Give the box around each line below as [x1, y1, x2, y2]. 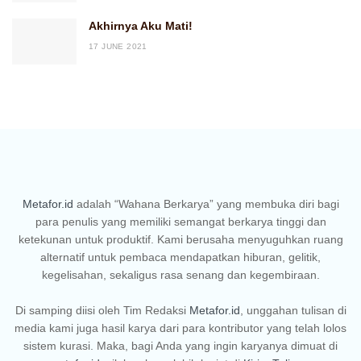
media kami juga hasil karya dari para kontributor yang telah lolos [15, 322, 346, 335]
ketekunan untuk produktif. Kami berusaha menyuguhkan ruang [18, 233, 343, 247]
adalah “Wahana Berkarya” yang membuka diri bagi [73, 197, 339, 211]
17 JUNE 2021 [89, 42, 147, 52]
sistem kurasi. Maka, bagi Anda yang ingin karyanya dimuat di [23, 339, 338, 353]
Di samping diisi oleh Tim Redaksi [15, 304, 189, 317]
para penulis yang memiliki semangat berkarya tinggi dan [35, 215, 326, 229]
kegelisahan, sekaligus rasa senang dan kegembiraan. [41, 268, 320, 282]
